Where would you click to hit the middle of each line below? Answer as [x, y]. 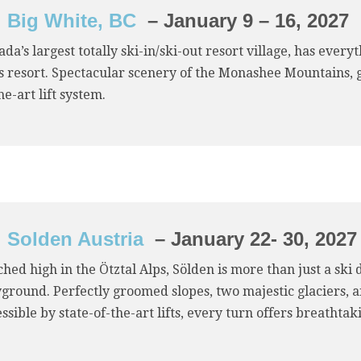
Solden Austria [75, 239]
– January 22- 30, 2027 [250, 239]
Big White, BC [72, 21]
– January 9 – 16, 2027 [243, 21]
